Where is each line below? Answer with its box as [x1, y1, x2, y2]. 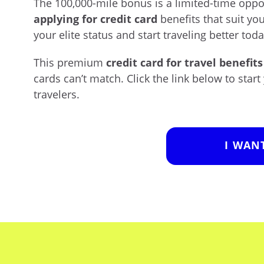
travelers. [34, 87, 80, 101]
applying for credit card [34, 11, 157, 26]
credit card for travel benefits [106, 55, 263, 70]
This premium [34, 55, 106, 70]
